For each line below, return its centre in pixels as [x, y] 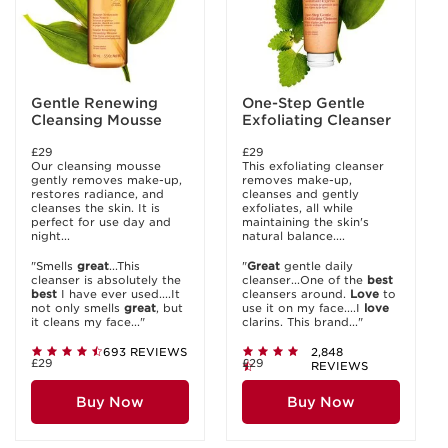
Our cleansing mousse [96, 166]
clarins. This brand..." [302, 322]
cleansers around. [296, 294]
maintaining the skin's [305, 222]
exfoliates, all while [297, 208]
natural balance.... [293, 236]
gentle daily [316, 266]
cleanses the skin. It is [95, 208]
